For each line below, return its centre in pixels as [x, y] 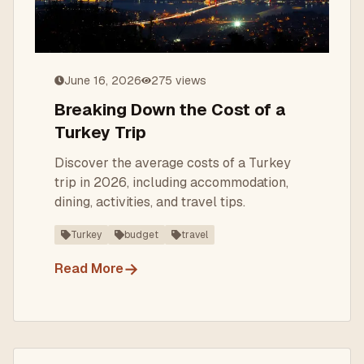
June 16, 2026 [103, 80]
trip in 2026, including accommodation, [171, 182]
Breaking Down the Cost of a [170, 110]
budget [141, 235]
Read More [89, 269]
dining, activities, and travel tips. [150, 202]
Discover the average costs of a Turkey [173, 163]
